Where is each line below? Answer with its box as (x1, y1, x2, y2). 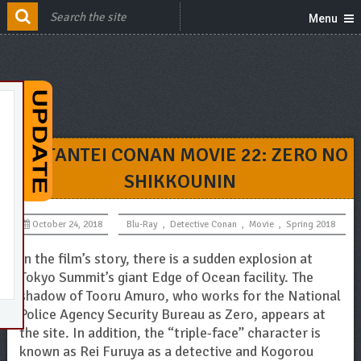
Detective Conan (169, 218, 237, 230)
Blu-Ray (126, 218, 158, 230)
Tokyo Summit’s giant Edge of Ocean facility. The (19, 268, 313, 286)
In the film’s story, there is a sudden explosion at (19, 250, 313, 268)
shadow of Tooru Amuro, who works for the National (19, 287, 341, 305)
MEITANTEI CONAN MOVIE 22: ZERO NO (12, 143, 348, 167)
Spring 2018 (285, 218, 335, 230)
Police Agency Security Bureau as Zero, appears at (19, 305, 326, 323)
